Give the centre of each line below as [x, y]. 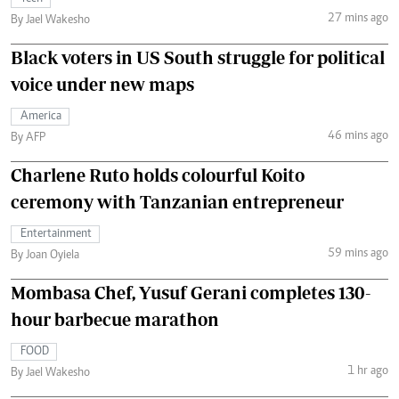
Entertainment [56, 234]
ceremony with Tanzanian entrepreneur [177, 201]
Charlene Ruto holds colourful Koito [158, 175]
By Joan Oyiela [45, 255]
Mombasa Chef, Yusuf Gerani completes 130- [191, 292]
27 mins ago [358, 19]
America [41, 116]
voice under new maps [102, 84]
